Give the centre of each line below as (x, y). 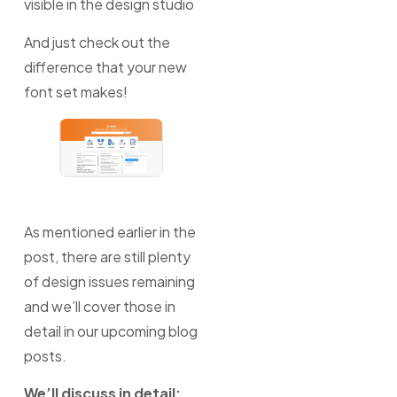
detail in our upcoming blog (110, 331)
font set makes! (75, 91)
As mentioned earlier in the (109, 232)
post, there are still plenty (107, 257)
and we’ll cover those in (99, 307)
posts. (45, 356)
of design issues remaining (109, 282)
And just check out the (97, 42)
